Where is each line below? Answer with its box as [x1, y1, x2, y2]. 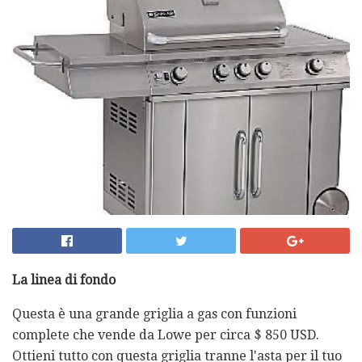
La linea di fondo [12, 271, 116, 288]
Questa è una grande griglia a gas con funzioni [12, 305, 297, 322]
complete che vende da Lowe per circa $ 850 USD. [12, 326, 319, 343]
